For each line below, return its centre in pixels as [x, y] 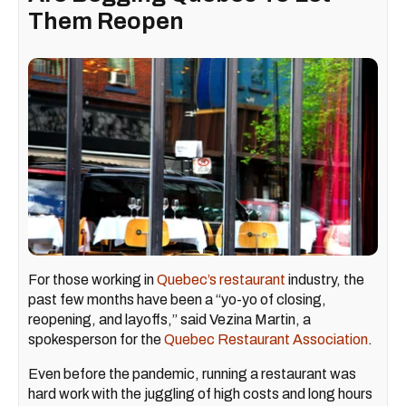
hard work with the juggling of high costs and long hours [200, 393]
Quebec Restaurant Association [266, 339]
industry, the [325, 279]
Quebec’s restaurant [221, 279]
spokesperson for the [96, 339]
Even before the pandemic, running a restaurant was [192, 373]
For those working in [92, 279]
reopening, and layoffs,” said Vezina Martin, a [169, 319]
